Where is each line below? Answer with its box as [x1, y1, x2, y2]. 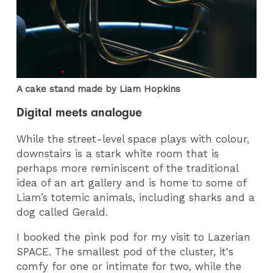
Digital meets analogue [16, 105, 146, 120]
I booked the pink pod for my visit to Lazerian [16, 230, 251, 243]
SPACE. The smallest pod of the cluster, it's [16, 245, 234, 258]
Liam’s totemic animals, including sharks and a [16, 191, 255, 204]
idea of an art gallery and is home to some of [16, 177, 247, 190]
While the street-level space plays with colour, [16, 133, 250, 146]
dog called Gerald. [16, 206, 108, 219]
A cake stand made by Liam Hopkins [16, 83, 181, 95]
